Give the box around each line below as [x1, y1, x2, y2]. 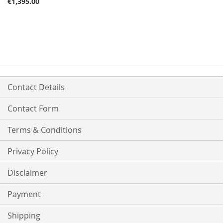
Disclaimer [7, 167, 47, 179]
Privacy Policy [7, 146, 58, 157]
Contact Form [7, 103, 59, 114]
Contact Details [7, 82, 65, 93]
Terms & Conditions [7, 124, 82, 136]
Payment [7, 189, 41, 200]
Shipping [7, 210, 40, 222]
